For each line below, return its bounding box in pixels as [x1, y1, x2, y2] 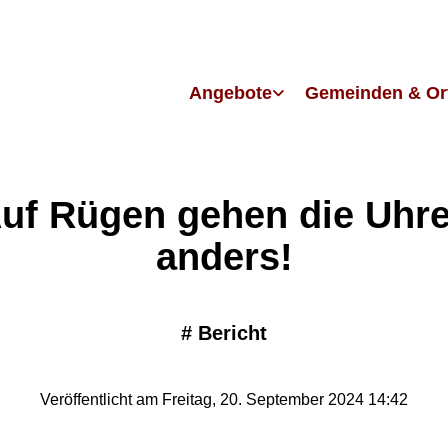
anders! [155, 235, 293, 278]
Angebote [189, 82, 272, 103]
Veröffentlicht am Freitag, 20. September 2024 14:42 [40, 390, 408, 408]
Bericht [198, 321, 267, 344]
